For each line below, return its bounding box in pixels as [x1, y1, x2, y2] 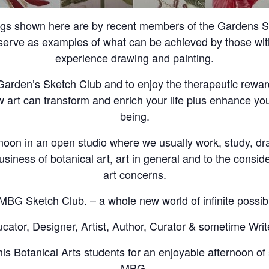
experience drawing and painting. [55, 50, 214, 65]
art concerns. [103, 166, 166, 182]
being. [119, 108, 150, 124]
